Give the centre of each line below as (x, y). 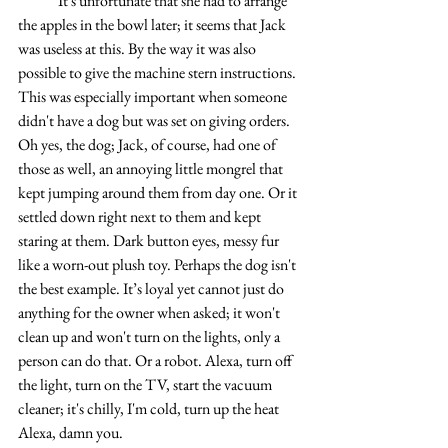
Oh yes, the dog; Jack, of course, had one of (148, 144)
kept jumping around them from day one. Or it (159, 192)
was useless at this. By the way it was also (138, 48)
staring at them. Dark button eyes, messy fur (150, 240)
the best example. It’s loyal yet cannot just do (152, 288)
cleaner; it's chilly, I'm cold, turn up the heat (150, 408)
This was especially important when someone (154, 96)
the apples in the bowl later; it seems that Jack (153, 24)
